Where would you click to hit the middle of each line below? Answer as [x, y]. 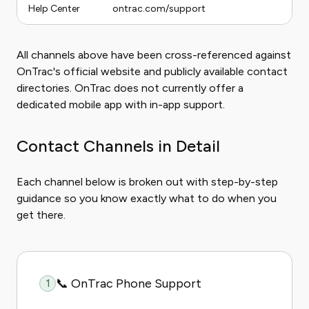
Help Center [54, 9]
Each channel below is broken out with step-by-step [147, 182]
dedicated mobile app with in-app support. [121, 104]
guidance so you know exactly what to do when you [147, 198]
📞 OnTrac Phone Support [129, 283]
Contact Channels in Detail [118, 146]
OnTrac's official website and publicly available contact [152, 71]
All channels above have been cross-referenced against [154, 55]
